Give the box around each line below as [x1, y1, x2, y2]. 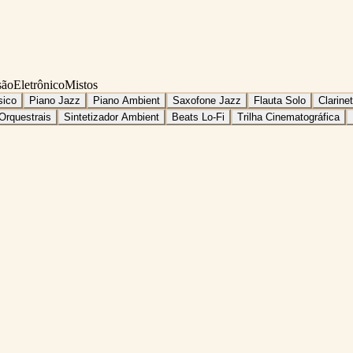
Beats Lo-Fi [172, 110, 225, 123]
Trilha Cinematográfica [237, 110, 340, 123]
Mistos [65, 77, 98, 91]
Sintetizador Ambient [64, 110, 159, 123]
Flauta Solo [254, 94, 306, 106]
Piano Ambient [93, 94, 160, 106]
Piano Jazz [29, 94, 80, 106]
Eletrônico [13, 77, 65, 91]
